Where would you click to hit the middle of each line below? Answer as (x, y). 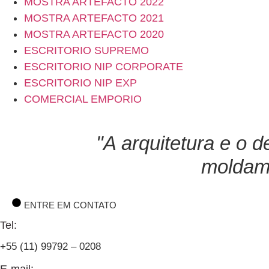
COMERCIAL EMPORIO (83, 99)
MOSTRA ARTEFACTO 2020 (94, 34)
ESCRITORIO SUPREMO (86, 50)
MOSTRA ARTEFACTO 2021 (94, 18)
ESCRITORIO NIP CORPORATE (104, 67)
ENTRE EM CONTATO (70, 205)
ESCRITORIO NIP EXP (80, 83)
